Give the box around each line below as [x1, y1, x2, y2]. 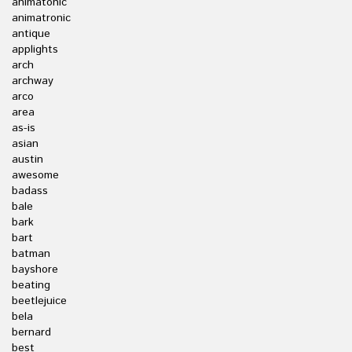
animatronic [12, 10, 71, 26]
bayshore [12, 262, 58, 277]
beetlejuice [12, 293, 67, 309]
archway [12, 73, 53, 89]
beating [12, 277, 50, 293]
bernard [12, 324, 51, 340]
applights [12, 42, 58, 57]
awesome [12, 167, 59, 183]
